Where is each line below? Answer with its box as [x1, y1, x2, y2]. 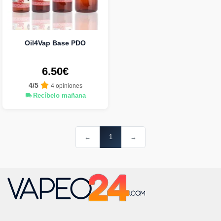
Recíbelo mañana [31, 92, 86, 99]
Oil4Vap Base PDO [25, 39, 86, 47]
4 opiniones [50, 82, 82, 89]
